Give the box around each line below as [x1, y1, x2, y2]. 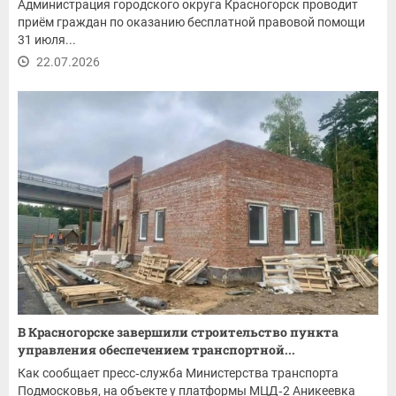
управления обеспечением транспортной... [18, 340, 295, 358]
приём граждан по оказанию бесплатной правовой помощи [18, 14, 365, 29]
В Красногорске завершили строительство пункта [18, 323, 339, 340]
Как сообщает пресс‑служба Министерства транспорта [18, 365, 339, 380]
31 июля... [18, 32, 76, 47]
